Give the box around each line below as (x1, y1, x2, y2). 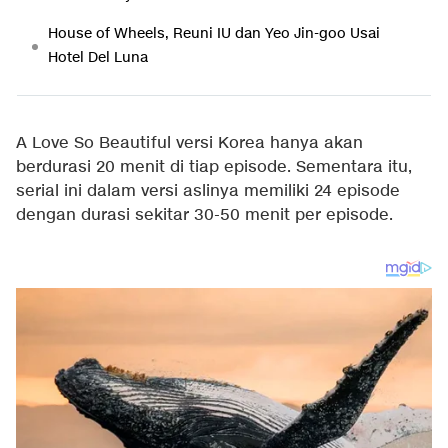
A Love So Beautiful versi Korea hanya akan (16, 133, 363, 154)
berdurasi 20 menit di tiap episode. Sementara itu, (16, 157, 412, 178)
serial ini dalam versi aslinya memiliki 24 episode (16, 181, 400, 202)
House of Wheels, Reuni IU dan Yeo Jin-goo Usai (48, 24, 380, 43)
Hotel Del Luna (48, 48, 148, 67)
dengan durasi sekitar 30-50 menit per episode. (16, 205, 393, 226)
